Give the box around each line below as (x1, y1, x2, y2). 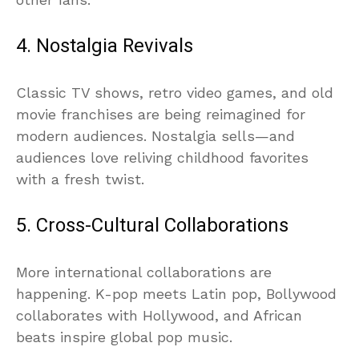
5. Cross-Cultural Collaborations (16, 211, 288, 240)
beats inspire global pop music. (16, 328, 232, 345)
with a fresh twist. (16, 170, 144, 188)
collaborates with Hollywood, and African (16, 306, 302, 324)
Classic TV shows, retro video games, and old (16, 83, 333, 101)
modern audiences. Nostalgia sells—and (16, 127, 295, 144)
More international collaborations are (16, 263, 272, 280)
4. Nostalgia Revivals (16, 31, 193, 60)
